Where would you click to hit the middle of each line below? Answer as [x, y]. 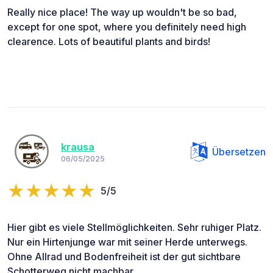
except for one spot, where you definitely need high [127, 27]
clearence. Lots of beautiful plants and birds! [109, 41]
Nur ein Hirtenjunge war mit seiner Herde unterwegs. [127, 242]
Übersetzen [239, 151]
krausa [78, 147]
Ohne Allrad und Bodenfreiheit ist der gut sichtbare [124, 256]
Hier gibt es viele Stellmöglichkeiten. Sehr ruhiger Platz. [134, 227]
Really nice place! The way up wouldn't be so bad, [122, 12]
